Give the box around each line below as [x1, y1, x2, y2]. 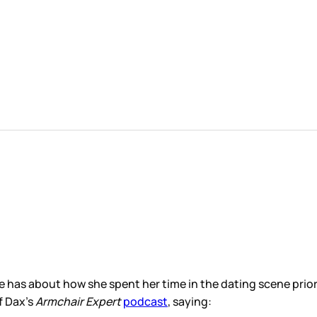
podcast [123, 294, 168, 310]
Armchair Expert [35, 294, 123, 310]
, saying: [168, 294, 212, 310]
